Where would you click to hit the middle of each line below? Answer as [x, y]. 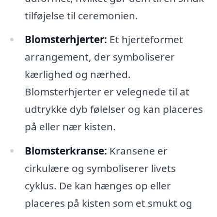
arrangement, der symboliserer [100, 57]
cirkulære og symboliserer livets [100, 168]
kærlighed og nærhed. [77, 74]
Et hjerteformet [145, 39]
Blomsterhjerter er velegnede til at [107, 92]
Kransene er [137, 151]
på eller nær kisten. [70, 127]
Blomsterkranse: [66, 151]
